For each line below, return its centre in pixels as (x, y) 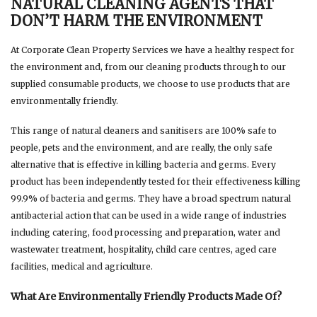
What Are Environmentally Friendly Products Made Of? (146, 296)
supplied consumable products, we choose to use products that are (150, 83)
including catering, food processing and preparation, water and (145, 232)
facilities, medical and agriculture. (82, 266)
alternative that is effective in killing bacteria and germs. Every (143, 164)
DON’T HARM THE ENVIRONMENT (137, 21)
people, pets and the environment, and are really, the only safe (142, 147)
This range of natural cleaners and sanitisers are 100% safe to (144, 130)
